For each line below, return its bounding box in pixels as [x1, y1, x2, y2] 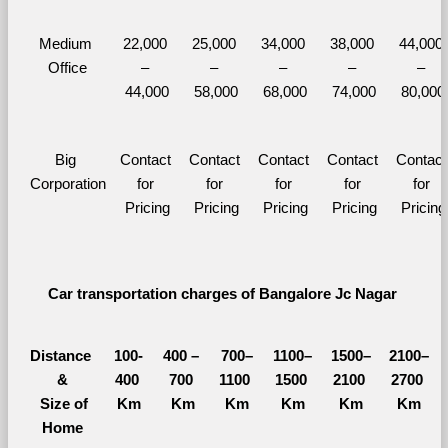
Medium [39, 35, 92, 52]
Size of [32, 395, 88, 412]
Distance [29, 347, 91, 364]
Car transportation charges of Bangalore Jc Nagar [47, 285, 401, 302]
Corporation [29, 175, 106, 192]
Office [48, 59, 87, 76]
